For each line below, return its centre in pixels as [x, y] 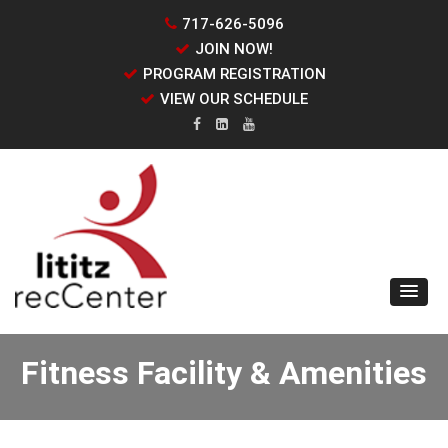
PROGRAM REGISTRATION [234, 74]
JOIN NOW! [234, 49]
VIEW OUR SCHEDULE [234, 99]
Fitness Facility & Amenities [224, 373]
